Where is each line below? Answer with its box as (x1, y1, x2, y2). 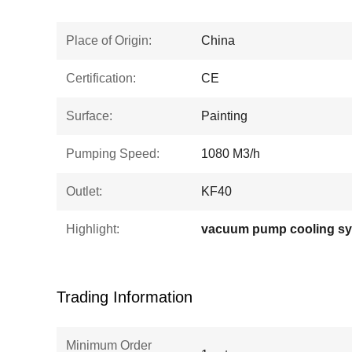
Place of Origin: (66, 34, 152, 47)
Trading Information (57, 288, 192, 306)
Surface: (66, 109, 112, 123)
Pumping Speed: (66, 147, 159, 160)
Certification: (66, 71, 136, 85)
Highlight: (66, 222, 119, 236)
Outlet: (66, 185, 102, 198)
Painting (201, 109, 247, 123)
